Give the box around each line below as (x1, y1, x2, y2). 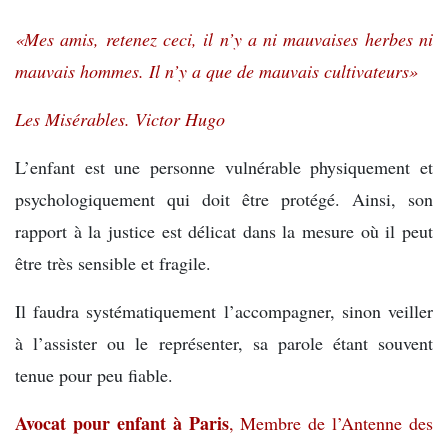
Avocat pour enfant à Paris (15, 410, 229, 436)
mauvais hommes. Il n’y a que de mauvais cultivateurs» (15, 59, 418, 83)
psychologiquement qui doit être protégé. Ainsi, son (15, 187, 433, 211)
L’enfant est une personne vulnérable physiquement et (15, 155, 433, 179)
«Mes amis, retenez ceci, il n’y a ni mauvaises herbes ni (15, 27, 433, 51)
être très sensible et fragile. (15, 251, 211, 275)
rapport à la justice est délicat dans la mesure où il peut (15, 219, 433, 243)
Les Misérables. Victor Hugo (15, 107, 225, 131)
